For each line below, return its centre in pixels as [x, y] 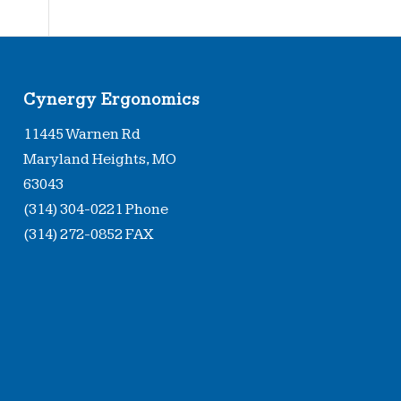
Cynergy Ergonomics [112, 99]
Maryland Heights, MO [100, 160]
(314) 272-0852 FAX [89, 235]
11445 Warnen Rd [82, 135]
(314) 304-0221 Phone [96, 210]
